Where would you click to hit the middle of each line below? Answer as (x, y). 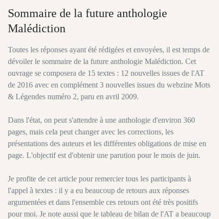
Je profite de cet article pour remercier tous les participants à (99, 179)
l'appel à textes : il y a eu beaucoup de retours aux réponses (99, 191)
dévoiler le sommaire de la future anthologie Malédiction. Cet (102, 62)
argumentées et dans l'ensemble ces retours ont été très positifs (103, 202)
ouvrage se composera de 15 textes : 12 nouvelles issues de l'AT (106, 73)
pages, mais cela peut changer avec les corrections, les (91, 132)
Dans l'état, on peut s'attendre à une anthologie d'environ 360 (101, 120)
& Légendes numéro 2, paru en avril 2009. (73, 97)
